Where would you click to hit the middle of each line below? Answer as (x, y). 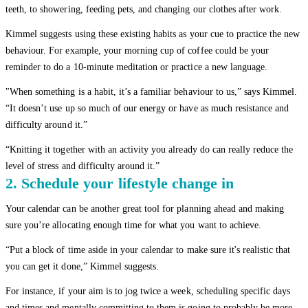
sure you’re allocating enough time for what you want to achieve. (134, 225)
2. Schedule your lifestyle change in (120, 183)
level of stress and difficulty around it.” (83, 166)
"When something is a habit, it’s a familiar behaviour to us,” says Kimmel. (152, 91)
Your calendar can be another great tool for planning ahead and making (145, 208)
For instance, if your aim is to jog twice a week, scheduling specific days (148, 291)
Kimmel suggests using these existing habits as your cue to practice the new (153, 34)
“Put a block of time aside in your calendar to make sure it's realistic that (148, 250)
